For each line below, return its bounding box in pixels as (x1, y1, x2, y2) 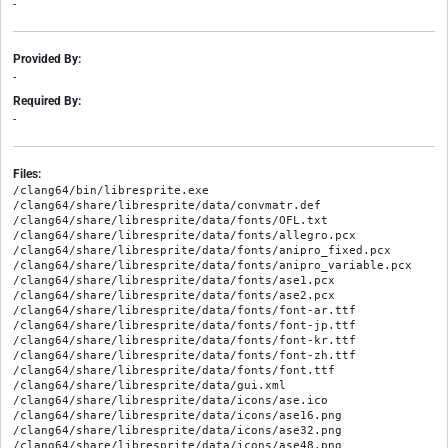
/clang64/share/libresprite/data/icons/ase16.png (13, 409, 342, 422)
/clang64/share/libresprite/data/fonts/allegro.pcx (13, 229, 356, 242)
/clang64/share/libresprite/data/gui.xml (13, 379, 286, 392)
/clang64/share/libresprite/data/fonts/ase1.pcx (13, 274, 335, 287)
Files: (13, 167, 41, 182)
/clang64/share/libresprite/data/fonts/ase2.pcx (13, 289, 335, 302)
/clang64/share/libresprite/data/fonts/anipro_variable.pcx (13, 259, 412, 272)
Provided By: (13, 52, 81, 67)
